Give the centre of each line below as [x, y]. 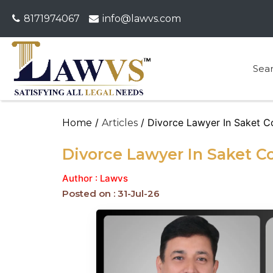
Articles [120, 123]
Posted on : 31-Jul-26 [111, 194]
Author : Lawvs [95, 179]
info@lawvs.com [142, 19]
